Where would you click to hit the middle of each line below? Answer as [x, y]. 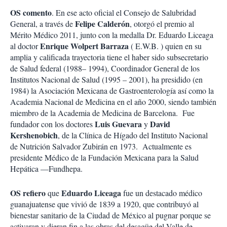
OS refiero [28, 193]
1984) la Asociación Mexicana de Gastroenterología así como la [112, 90]
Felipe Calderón [102, 24]
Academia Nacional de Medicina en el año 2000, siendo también [113, 102]
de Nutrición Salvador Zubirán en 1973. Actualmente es [101, 146]
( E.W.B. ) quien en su [165, 46]
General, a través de [43, 24]
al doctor [25, 46]
